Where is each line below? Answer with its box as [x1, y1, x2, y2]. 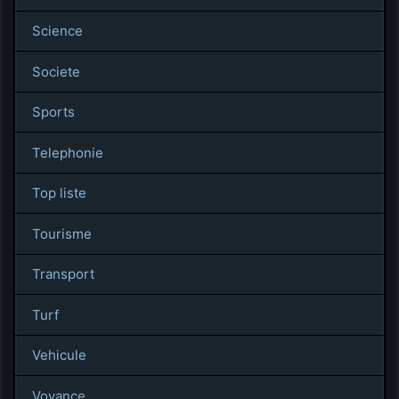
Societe [31, 62, 80, 80]
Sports [31, 103, 75, 121]
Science [31, 22, 83, 40]
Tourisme [31, 224, 92, 242]
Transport [31, 265, 94, 283]
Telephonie [31, 143, 103, 161]
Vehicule [31, 346, 86, 364]
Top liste [31, 184, 86, 202]
